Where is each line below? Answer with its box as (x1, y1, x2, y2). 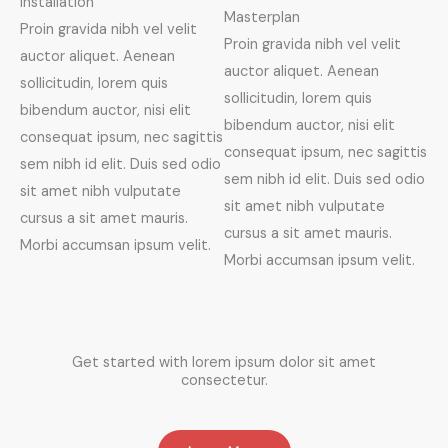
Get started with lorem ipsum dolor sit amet (72, 352, 376, 372)
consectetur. (180, 370, 268, 390)
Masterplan (224, 7, 300, 27)
